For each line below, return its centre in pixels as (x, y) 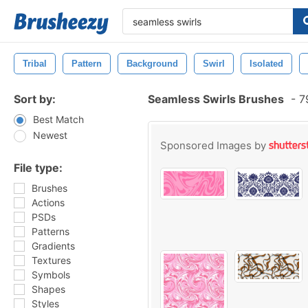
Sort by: (35, 99)
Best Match (58, 119)
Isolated (266, 64)
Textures (51, 260)
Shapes (48, 289)
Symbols (51, 275)
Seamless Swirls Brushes (216, 99)
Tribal (35, 64)
